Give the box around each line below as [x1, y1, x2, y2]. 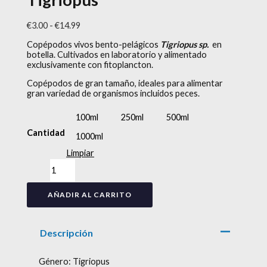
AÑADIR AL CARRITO [48, 190, 132, 199]
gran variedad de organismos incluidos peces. [27, 88, 200, 99]
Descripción [39, 226, 93, 238]
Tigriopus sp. [160, 39, 209, 49]
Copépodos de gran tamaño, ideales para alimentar [27, 78, 223, 89]
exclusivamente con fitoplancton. [27, 59, 154, 70]
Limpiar [66, 147, 95, 158]
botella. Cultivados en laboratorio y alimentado [27, 49, 207, 60]
